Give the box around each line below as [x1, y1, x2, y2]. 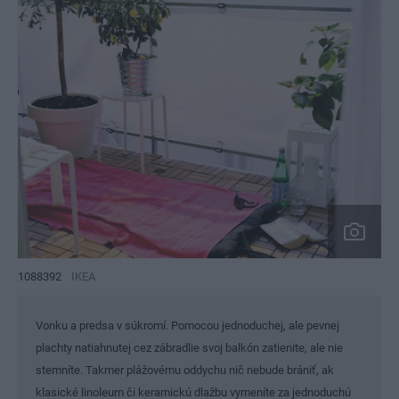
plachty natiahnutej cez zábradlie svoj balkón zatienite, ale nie [36, 341, 343, 355]
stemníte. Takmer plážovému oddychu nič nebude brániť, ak [36, 363, 334, 378]
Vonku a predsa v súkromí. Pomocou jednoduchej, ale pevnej [36, 319, 339, 333]
